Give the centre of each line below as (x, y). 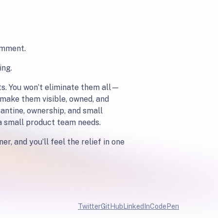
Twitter (89, 207)
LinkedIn (136, 207)
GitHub (112, 207)
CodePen (164, 207)
